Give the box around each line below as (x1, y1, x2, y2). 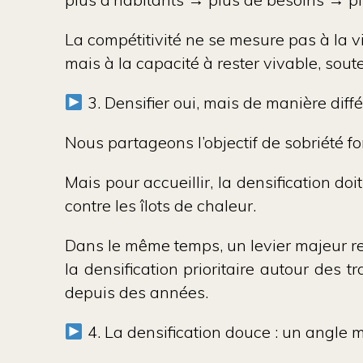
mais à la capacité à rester (65, 53, 263, 73)
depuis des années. (65, 282, 208, 302)
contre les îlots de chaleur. (65, 195, 256, 216)
